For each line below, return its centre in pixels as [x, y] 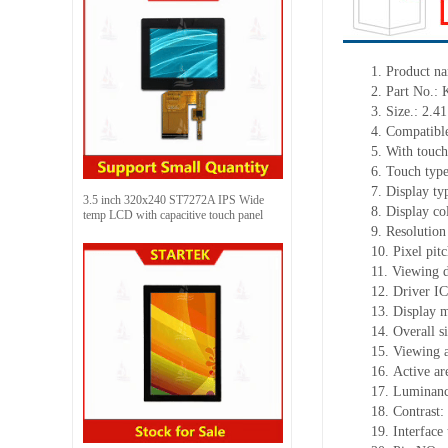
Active [413, 371]
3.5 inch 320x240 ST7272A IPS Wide [173, 199]
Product [408, 71]
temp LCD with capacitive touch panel [173, 214]
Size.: [404, 111]
